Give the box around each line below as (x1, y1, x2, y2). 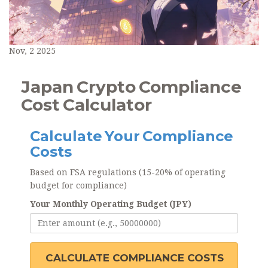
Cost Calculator (21, 95, 152, 115)
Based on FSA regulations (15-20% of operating (30, 167, 226, 178)
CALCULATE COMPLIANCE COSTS (45, 252, 224, 264)
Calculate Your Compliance (30, 127, 233, 145)
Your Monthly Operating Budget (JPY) (30, 199, 191, 209)
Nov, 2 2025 (9, 46, 56, 56)
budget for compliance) (30, 181, 127, 191)
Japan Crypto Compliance (21, 77, 242, 98)
